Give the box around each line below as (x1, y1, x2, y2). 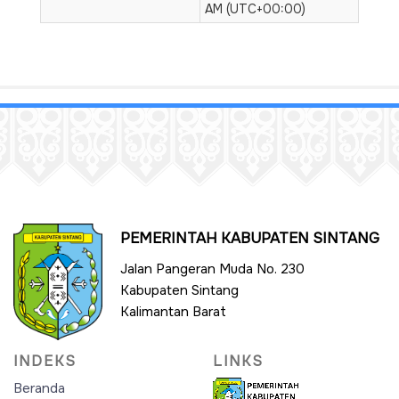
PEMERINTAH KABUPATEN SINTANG (120, 229, 379, 248)
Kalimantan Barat (120, 303, 226, 322)
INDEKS (13, 352, 77, 371)
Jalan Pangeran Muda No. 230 (120, 260, 305, 279)
